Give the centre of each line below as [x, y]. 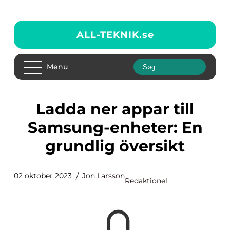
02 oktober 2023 [43, 176]
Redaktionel [146, 181]
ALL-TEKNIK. [109, 35]
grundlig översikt [115, 146]
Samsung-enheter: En [115, 128]
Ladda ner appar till [41, 109]
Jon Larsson [103, 176]
